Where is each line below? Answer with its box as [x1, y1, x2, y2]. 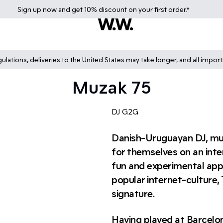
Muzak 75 [72, 76, 151, 97]
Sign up [17, 4, 43, 13]
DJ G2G [111, 107, 138, 116]
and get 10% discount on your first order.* [57, 4, 190, 13]
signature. [111, 187, 154, 199]
